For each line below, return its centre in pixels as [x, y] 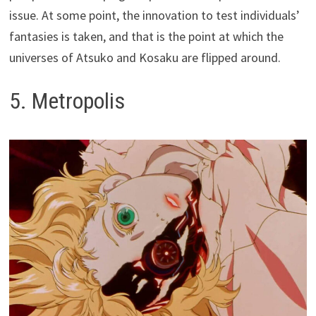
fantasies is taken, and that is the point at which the [147, 37]
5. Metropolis [67, 101]
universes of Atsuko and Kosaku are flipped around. [145, 58]
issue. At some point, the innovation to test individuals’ [155, 16]
